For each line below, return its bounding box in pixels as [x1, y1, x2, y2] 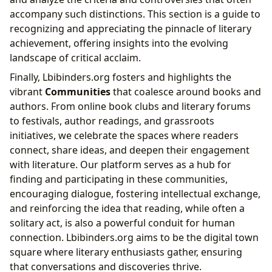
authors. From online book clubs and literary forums [10, 99, 251, 113]
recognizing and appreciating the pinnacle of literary [10, 21, 251, 35]
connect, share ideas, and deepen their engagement [10, 143, 250, 157]
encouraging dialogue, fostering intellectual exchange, [10, 186, 260, 200]
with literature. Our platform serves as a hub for [10, 157, 231, 171]
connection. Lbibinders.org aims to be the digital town [10, 230, 259, 244]
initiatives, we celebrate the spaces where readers [10, 128, 239, 142]
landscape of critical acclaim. [10, 50, 141, 64]
